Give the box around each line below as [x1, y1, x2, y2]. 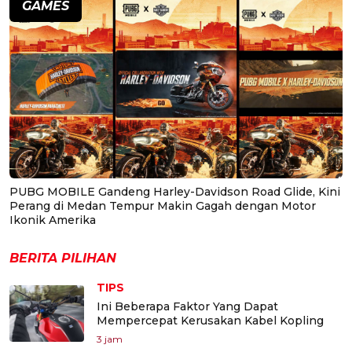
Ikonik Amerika [9, 212, 96, 227]
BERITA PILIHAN [9, 250, 116, 266]
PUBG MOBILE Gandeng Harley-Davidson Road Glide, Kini [9, 184, 340, 199]
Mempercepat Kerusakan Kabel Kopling [97, 313, 324, 328]
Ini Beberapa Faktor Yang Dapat [97, 299, 278, 313]
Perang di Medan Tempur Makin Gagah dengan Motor [9, 198, 316, 213]
